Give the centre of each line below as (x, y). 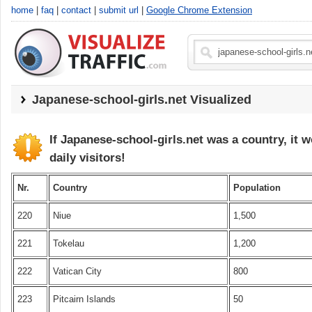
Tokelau (69, 243)
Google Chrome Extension (199, 10)
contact (76, 10)
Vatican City (77, 271)
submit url (119, 10)
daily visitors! (87, 158)
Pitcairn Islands (84, 299)
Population (257, 188)
